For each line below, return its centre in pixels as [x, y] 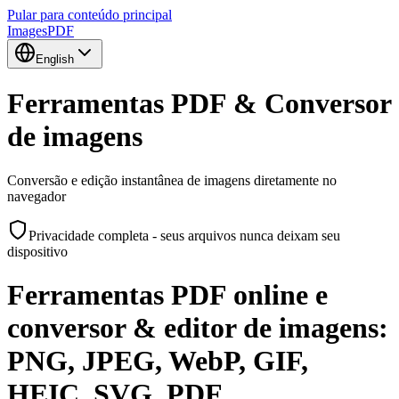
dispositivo [37, 251]
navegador [37, 196]
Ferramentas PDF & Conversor [199, 104]
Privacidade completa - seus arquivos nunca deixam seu [184, 235]
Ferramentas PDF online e [167, 295]
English [55, 59]
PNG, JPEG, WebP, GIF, [158, 361]
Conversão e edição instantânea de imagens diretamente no [172, 180]
